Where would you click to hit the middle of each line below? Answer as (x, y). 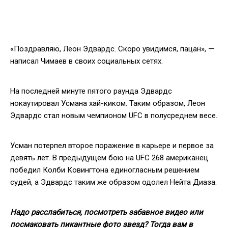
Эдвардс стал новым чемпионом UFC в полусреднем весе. (114, 115)
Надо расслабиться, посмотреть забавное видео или (107, 212)
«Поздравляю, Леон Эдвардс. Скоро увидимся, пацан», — (112, 49)
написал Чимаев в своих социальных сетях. (87, 61)
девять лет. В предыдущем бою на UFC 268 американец (109, 158)
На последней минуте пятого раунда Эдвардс (91, 91)
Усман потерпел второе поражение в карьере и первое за (112, 145)
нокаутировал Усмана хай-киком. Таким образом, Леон (108, 103)
